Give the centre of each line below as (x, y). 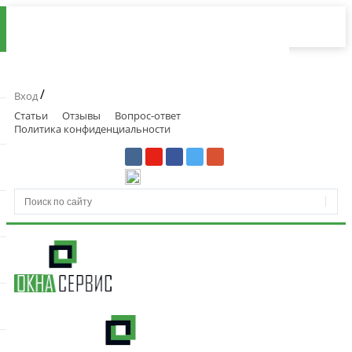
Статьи (31, 115)
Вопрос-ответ (148, 115)
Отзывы (81, 115)
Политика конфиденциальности (92, 129)
